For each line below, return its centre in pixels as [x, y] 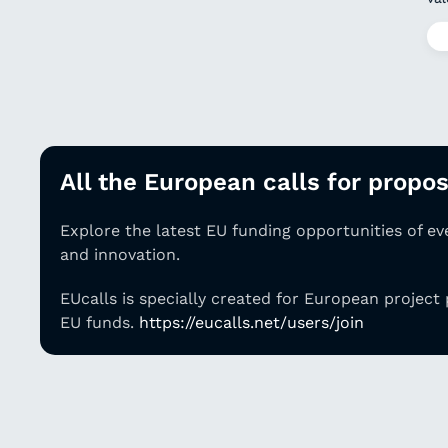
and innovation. [120, 254]
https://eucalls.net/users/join [251, 322]
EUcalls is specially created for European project [252, 298]
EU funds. [99, 322]
